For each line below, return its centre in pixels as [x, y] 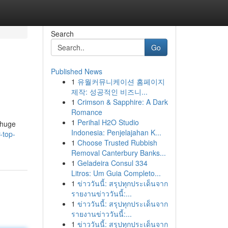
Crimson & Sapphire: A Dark [122, 102]
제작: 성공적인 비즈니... [109, 92]
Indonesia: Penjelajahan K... [116, 132]
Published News [76, 71]
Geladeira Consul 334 [112, 163]
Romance [87, 112]
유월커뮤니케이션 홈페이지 [121, 81]
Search [62, 34]
